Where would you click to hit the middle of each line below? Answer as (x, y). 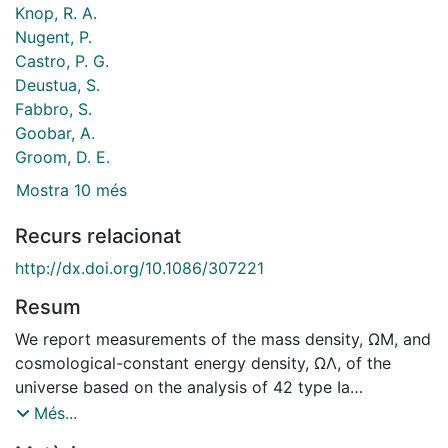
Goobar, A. (55, 132)
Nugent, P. (53, 36)
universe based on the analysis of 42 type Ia (182, 387)
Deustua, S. (57, 84)
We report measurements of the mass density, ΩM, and (223, 339)
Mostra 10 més (71, 190)
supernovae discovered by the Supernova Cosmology (219, 411)
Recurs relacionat (98, 236)
